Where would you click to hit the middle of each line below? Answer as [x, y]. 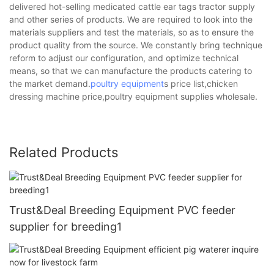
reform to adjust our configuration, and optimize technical [124, 57]
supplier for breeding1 [65, 226]
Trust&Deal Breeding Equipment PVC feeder [122, 210]
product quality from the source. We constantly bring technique [136, 45]
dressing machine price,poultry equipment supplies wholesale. [133, 96]
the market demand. [50, 83]
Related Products [64, 152]
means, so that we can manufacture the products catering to [131, 70]
